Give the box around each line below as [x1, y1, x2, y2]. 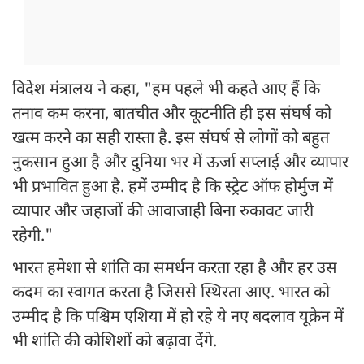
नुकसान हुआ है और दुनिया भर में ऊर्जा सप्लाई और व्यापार [12, 153, 349, 175]
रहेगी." [12, 226, 53, 248]
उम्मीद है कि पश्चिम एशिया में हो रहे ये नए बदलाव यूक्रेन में [12, 307, 344, 329]
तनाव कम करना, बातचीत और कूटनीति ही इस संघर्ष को [12, 104, 331, 126]
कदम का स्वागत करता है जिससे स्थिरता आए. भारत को [12, 283, 330, 305]
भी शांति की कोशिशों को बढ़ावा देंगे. [12, 331, 217, 353]
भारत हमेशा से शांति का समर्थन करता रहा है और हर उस [12, 258, 337, 280]
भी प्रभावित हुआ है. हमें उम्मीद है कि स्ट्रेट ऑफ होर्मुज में [12, 177, 333, 199]
